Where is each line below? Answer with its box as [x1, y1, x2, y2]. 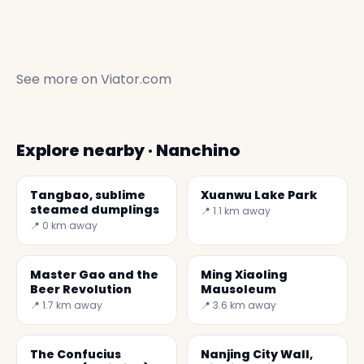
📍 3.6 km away [201, 298, 276, 313]
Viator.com [101, 70, 171, 89]
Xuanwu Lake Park [201, 187, 317, 204]
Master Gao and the [30, 266, 158, 284]
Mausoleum [201, 281, 276, 298]
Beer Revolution [30, 281, 132, 298]
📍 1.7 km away [30, 298, 102, 313]
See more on [16, 70, 101, 89]
